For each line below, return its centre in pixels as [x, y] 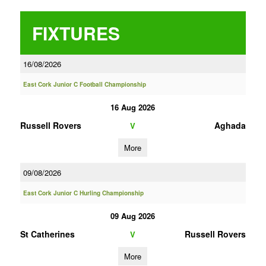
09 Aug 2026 [133, 216]
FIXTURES [76, 33]
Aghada [230, 125]
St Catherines [47, 234]
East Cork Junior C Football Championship [84, 84]
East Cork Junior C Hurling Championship [83, 193]
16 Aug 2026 [133, 107]
